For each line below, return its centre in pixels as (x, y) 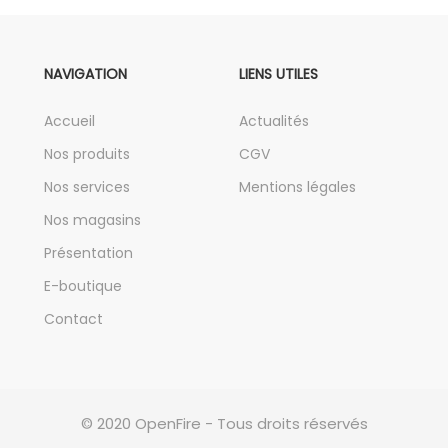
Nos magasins (92, 220)
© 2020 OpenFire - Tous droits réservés (224, 423)
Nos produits (87, 154)
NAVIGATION (85, 74)
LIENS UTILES (278, 74)
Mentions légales (297, 187)
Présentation (88, 253)
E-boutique (83, 286)
